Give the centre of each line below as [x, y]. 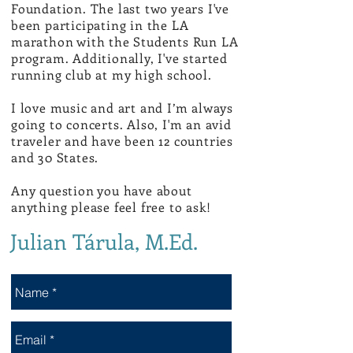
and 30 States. [55, 157]
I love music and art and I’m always [123, 108]
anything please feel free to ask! [111, 207]
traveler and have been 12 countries [123, 141]
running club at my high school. [111, 74]
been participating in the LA [100, 25]
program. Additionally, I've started [120, 58]
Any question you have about [102, 190]
